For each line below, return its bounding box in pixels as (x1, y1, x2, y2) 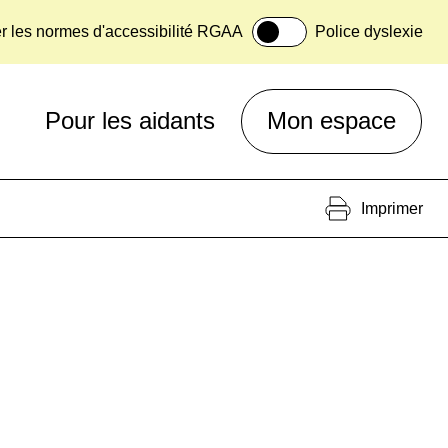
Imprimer (361, 199, 423, 217)
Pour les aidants (45, 107, 215, 135)
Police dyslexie (315, 23, 423, 41)
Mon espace (267, 107, 396, 135)
